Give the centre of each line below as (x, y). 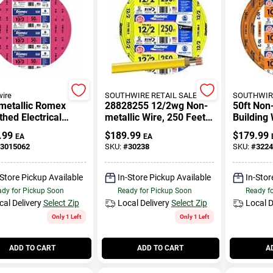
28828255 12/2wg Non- (156, 106)
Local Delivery (143, 203)
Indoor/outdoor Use (147, 129)
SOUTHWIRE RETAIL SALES (153, 95)
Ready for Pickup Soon (154, 190)
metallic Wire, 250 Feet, (156, 117)
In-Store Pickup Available (164, 177)
